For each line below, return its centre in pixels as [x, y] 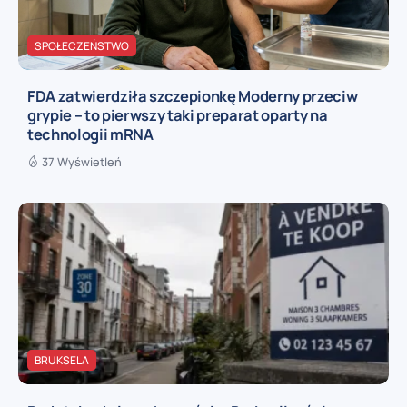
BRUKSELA [62, 361]
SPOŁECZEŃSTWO [82, 46]
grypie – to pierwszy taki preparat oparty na [178, 115]
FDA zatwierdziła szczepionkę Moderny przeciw [193, 96]
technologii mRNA [90, 134]
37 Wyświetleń [82, 162]
